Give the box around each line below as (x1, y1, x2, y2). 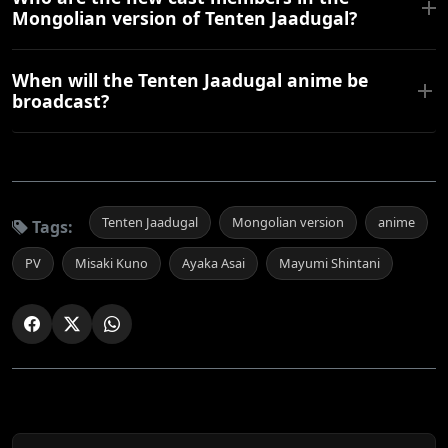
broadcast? (12, 89, 109, 114)
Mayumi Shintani (279, 254, 380, 273)
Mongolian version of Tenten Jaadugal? (12, 6, 357, 31)
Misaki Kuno (75, 254, 148, 273)
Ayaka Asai (182, 254, 245, 273)
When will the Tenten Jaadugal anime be (12, 68, 368, 93)
